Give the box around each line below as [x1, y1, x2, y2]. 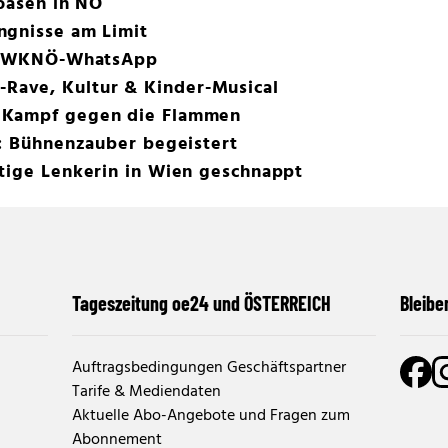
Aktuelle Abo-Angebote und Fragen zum [72, 402, 350, 429]
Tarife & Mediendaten [72, 378, 221, 405]
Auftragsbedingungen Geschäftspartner [72, 354, 346, 381]
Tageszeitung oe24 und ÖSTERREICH [72, 290, 331, 315]
